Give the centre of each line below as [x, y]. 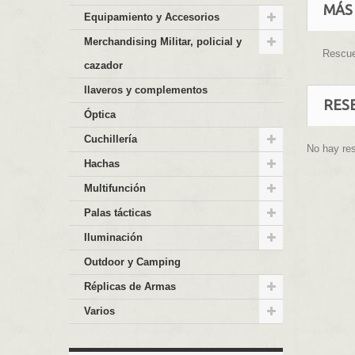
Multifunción [115, 188]
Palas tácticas [118, 213]
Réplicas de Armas [130, 286]
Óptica [100, 115]
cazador [103, 65]
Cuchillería [111, 139]
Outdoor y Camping [132, 262]
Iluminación [113, 237]
